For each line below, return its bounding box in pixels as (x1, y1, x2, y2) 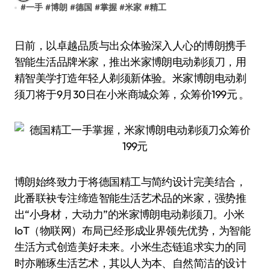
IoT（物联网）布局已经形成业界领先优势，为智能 (14, 224, 251, 237)
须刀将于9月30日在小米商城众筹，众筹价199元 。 (14, 87, 250, 101)
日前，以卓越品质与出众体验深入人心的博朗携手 (14, 39, 25, 52)
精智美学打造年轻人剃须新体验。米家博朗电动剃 (14, 71, 246, 85)
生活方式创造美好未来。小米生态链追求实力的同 (14, 240, 246, 254)
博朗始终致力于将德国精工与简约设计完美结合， (14, 175, 246, 189)
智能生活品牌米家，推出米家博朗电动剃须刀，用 (14, 55, 246, 69)
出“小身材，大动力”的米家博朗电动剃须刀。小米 (14, 207, 245, 221)
